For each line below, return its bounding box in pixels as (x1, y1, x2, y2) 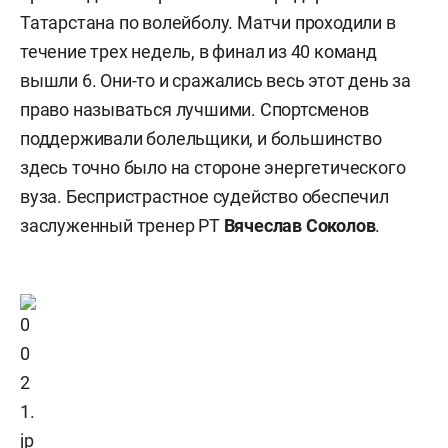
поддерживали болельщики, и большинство (20, 128, 382, 149)
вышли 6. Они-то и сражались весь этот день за (20, 70, 411, 91)
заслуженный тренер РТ (20, 215, 224, 236)
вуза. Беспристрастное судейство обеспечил (20, 186, 389, 207)
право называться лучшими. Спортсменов (20, 99, 369, 120)
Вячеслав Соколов (223, 215, 376, 236)
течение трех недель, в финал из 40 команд (20, 41, 377, 62)
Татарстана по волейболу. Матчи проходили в (20, 12, 396, 33)
